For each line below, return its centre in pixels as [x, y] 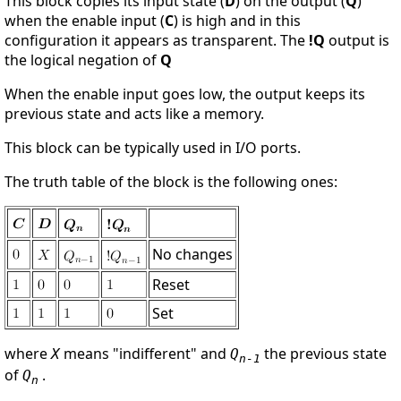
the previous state [324, 354]
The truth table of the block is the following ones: [171, 182]
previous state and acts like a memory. [134, 114]
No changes [192, 255]
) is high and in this [237, 21]
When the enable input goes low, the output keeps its [185, 94]
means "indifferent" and [145, 354]
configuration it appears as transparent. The [157, 41]
